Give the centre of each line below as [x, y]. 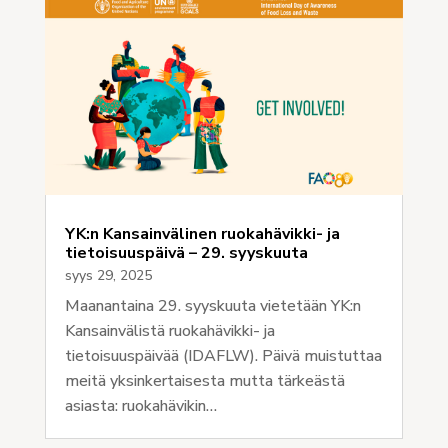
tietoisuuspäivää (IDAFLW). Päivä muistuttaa [223, 355]
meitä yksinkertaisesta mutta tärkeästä [204, 380]
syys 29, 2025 [108, 275]
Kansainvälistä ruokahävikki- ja [169, 330]
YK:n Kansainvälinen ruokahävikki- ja [202, 233]
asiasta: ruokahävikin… [140, 405]
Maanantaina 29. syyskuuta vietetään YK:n [212, 305]
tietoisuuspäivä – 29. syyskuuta [186, 252]
